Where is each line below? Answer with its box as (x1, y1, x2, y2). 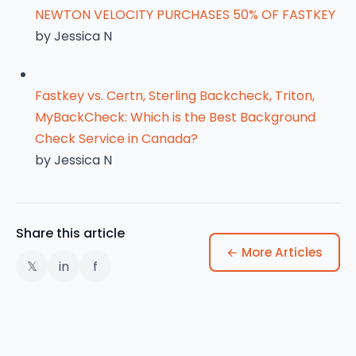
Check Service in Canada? (35, 130, 198, 148)
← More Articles (226, 244, 323, 261)
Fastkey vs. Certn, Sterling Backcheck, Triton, (35, 87, 315, 105)
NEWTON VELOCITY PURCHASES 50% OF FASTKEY (35, 6, 335, 24)
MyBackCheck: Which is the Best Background (35, 108, 315, 126)
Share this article (16, 224, 125, 242)
